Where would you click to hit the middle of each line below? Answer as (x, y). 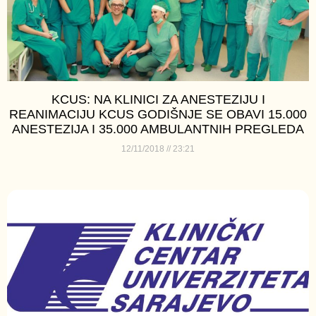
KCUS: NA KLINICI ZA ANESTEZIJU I (158, 99)
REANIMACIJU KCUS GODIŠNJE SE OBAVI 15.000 (158, 114)
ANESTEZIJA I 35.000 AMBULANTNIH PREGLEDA (158, 129)
